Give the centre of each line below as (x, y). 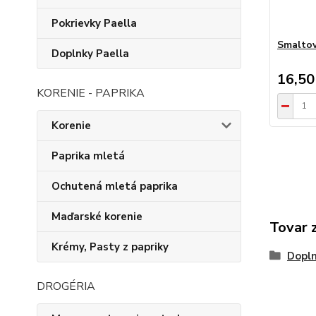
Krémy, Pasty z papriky (110, 247)
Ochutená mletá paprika (115, 186)
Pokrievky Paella (94, 23)
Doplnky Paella (90, 54)
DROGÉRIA (66, 286)
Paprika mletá (88, 156)
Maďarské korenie (97, 217)
